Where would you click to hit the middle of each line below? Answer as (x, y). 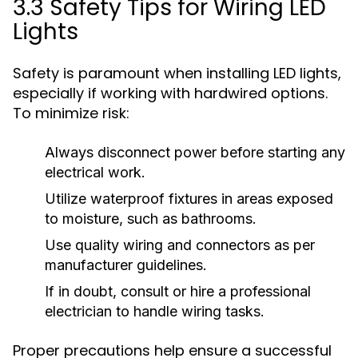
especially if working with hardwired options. (170, 93)
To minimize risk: (71, 113)
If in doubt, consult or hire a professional (178, 291)
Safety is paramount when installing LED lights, (177, 73)
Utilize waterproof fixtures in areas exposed (189, 199)
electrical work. (95, 172)
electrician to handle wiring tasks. (155, 311)
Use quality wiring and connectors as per (180, 245)
